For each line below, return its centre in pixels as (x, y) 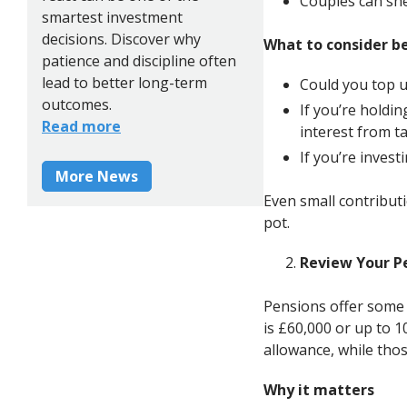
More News (97, 176)
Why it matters (319, 389)
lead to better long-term (124, 82)
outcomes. (77, 104)
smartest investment (112, 17)
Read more (81, 126)
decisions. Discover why (121, 39)
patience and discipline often (139, 60)
